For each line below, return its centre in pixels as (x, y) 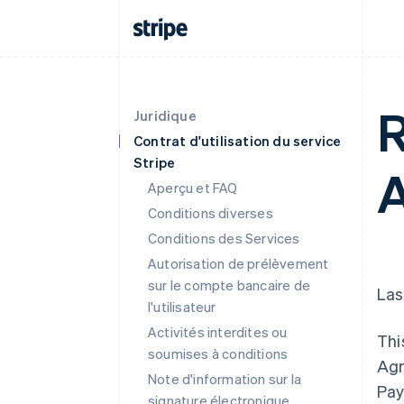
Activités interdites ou (218, 332)
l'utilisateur (182, 307)
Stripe (155, 162)
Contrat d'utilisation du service (238, 141)
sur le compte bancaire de (229, 285)
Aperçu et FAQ (193, 188)
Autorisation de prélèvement (239, 263)
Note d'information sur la (225, 379)
